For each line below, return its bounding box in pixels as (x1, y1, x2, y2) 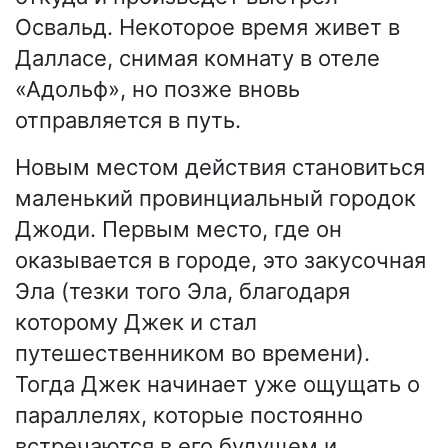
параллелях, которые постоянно (15, 402, 363, 429)
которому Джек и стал (15, 309, 257, 336)
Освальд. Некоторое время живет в (15, 14, 400, 41)
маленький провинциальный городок (15, 185, 416, 212)
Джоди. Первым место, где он (15, 216, 342, 243)
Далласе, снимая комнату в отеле (15, 45, 380, 72)
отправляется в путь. (15, 107, 241, 134)
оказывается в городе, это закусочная (15, 247, 426, 274)
